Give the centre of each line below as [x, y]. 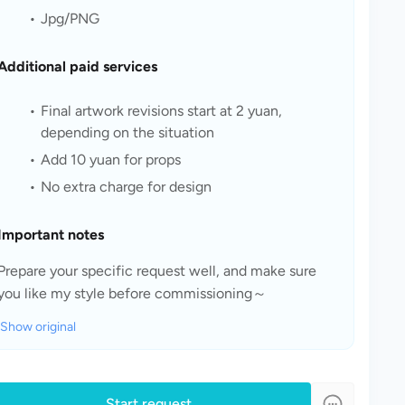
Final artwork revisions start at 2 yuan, [161, 111]
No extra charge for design [126, 187]
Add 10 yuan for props [110, 160]
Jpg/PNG [70, 19]
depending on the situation [127, 132]
